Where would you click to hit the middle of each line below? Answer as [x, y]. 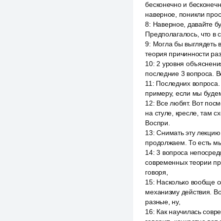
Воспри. [158, 123]
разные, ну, [163, 202]
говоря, [157, 172]
